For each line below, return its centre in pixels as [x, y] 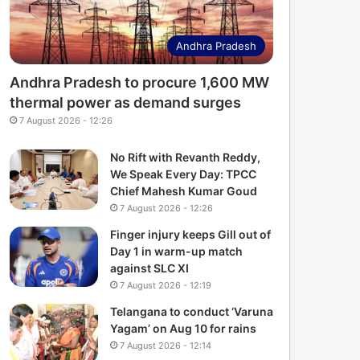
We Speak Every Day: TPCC [184, 174]
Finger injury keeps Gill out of [191, 235]
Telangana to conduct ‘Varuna [192, 312]
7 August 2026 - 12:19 [166, 286]
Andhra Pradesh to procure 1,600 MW [140, 83]
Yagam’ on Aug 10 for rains [184, 329]
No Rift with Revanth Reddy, [186, 157]
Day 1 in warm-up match [177, 252]
